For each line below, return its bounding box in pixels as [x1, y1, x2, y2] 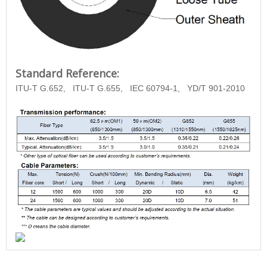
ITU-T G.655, [73, 83, 125, 94]
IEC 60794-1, [130, 83, 182, 94]
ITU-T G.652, [15, 83, 68, 94]
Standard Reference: [15, 66, 119, 81]
